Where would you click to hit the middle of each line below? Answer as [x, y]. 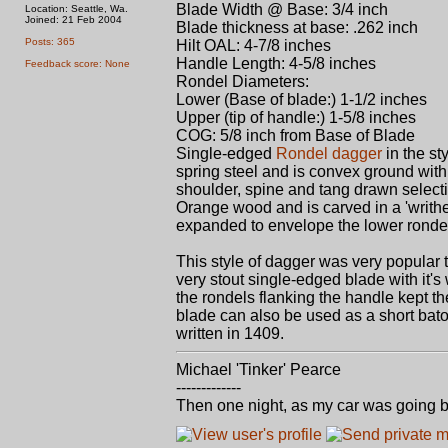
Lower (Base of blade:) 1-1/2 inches [301, 99]
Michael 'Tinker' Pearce [258, 369]
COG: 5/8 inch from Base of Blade [295, 135]
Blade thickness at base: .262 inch [297, 27]
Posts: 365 [50, 41]
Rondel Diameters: [242, 81]
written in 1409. [230, 333]
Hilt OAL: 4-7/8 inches [253, 45]
